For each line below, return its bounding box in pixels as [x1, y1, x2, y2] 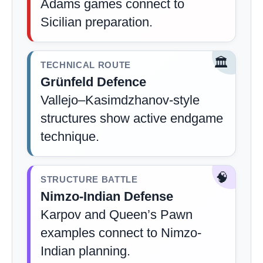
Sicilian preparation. [41, 15, 153, 29]
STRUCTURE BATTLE [41, 175, 138, 184]
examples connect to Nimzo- [41, 225, 201, 240]
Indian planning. [41, 244, 130, 258]
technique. [41, 129, 99, 144]
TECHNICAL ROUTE [41, 60, 131, 70]
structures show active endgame [41, 111, 223, 126]
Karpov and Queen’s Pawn [41, 207, 193, 222]
